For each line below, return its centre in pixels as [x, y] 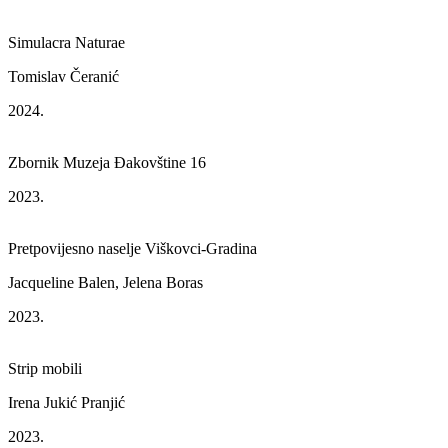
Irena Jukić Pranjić [66, 402]
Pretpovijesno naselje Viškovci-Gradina [132, 248]
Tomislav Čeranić [63, 76]
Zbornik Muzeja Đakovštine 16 [107, 162]
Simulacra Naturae [66, 42]
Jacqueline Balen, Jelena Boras [105, 282]
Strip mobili [45, 368]
